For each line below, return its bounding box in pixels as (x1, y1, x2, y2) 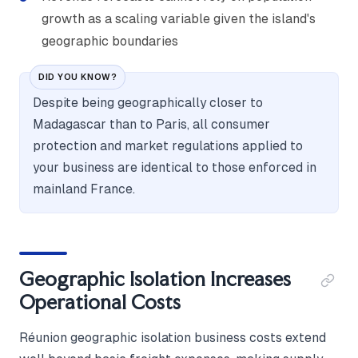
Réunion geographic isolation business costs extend (19, 331, 326, 345)
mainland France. (33, 182, 135, 197)
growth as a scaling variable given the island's (42, 11, 316, 27)
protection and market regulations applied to (33, 139, 303, 153)
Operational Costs (19, 290, 181, 315)
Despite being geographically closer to (33, 96, 263, 110)
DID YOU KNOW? (38, 72, 117, 82)
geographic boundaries (42, 34, 178, 50)
